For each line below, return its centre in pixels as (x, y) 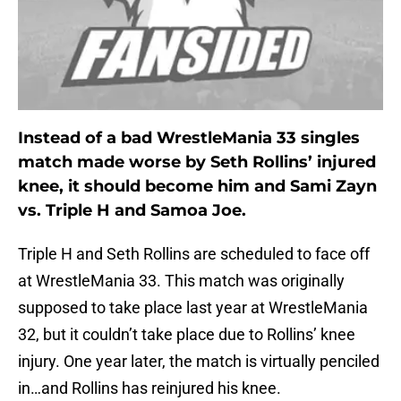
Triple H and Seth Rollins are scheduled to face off (194, 254)
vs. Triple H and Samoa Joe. (132, 211)
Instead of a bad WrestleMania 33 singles (189, 138)
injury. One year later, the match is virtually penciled (199, 362)
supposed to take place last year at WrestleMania (193, 308)
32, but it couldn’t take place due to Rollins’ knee (187, 335)
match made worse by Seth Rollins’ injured (197, 162)
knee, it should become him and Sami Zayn (197, 187)
